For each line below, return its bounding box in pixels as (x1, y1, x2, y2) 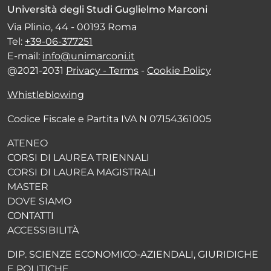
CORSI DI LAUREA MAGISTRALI (7, 166, 156, 178)
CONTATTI (7, 210, 54, 221)
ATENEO (7, 137, 48, 149)
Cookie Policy (147, 65, 211, 76)
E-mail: (7, 50, 42, 62)
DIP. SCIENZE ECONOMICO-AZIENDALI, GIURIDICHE (7, 249, 258, 260)
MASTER (7, 181, 48, 192)
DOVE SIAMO (7, 195, 71, 207)
